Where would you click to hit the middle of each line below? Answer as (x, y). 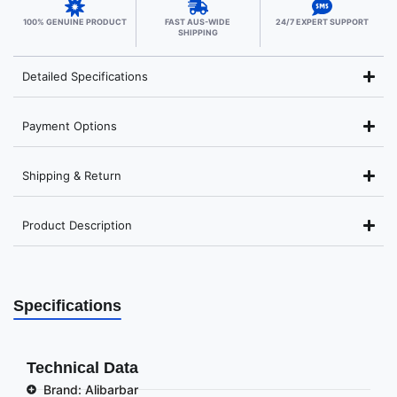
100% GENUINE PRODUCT (74, 22)
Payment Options (70, 126)
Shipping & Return (72, 175)
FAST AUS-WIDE (198, 22)
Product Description (77, 225)
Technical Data (82, 368)
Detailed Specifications (85, 76)
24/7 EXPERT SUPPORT (322, 22)
